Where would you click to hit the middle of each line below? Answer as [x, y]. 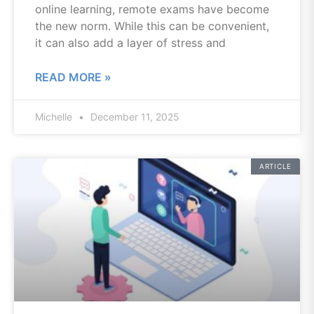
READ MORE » [73, 77]
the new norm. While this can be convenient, [152, 26]
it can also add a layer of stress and [130, 43]
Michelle [55, 117]
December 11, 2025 [134, 117]
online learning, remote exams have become [152, 9]
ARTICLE [275, 166]
